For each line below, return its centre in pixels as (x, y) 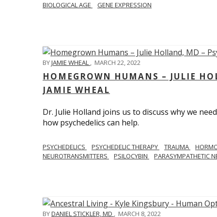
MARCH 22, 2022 (117, 63)
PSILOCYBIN (132, 156)
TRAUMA (177, 147)
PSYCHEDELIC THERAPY (125, 147)
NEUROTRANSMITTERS (76, 156)
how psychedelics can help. (91, 123)
